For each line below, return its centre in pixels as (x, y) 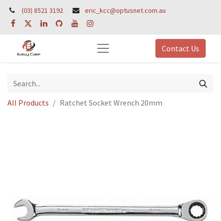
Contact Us (181, 49)
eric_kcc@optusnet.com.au (125, 10)
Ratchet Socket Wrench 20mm (111, 103)
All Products (28, 103)
